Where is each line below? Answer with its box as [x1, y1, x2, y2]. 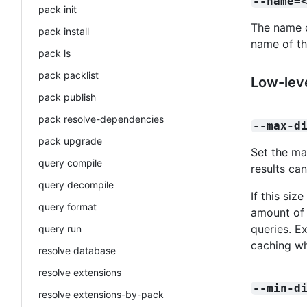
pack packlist [38, 69, 99, 81]
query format [38, 200, 97, 212]
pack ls [38, 47, 71, 59]
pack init [38, 3, 77, 15]
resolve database [38, 244, 116, 256]
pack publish [38, 90, 96, 103]
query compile [38, 156, 102, 169]
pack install [38, 25, 89, 37]
